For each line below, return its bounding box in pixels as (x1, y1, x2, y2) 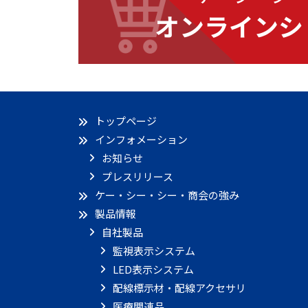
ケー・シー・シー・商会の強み (95, 188, 239, 202)
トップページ (95, 113, 157, 128)
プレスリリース (102, 169, 173, 184)
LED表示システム (113, 262, 194, 276)
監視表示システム (113, 243, 195, 258)
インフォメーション (95, 132, 188, 146)
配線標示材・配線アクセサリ (113, 280, 246, 295)
